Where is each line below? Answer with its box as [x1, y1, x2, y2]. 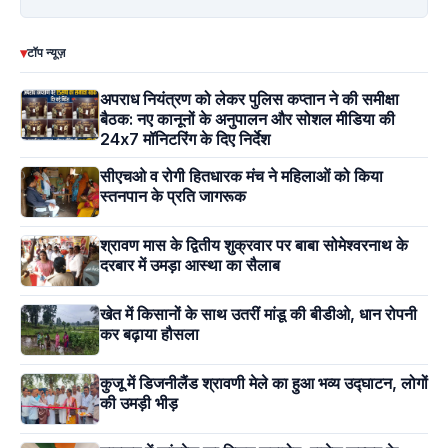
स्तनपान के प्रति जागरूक [100, 186, 246, 207]
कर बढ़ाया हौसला [100, 324, 199, 345]
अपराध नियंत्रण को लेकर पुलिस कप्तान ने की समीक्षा [100, 89, 399, 110]
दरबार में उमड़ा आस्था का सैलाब [100, 255, 280, 276]
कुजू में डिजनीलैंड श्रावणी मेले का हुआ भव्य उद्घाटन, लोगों [100, 373, 428, 394]
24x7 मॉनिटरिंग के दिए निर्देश [100, 129, 270, 150]
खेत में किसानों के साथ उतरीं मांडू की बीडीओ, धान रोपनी [100, 304, 417, 325]
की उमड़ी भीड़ [100, 393, 178, 414]
